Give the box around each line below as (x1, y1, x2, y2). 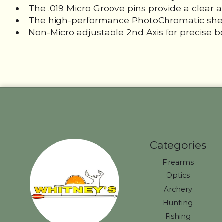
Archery (163, 184, 192, 194)
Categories (149, 139, 206, 152)
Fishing (165, 211, 191, 221)
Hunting (163, 198, 193, 207)
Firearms (162, 158, 194, 167)
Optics (166, 171, 190, 180)
